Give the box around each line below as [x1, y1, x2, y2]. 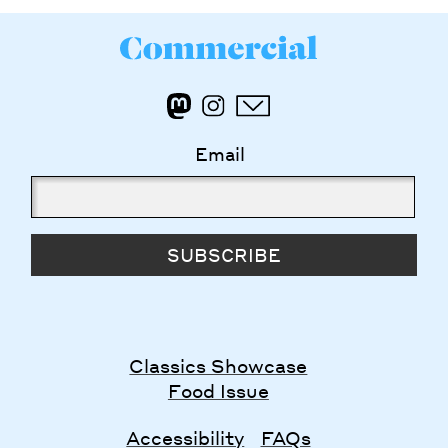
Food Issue [167, 379, 269, 403]
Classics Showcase [129, 354, 308, 378]
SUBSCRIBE [166, 243, 281, 267]
